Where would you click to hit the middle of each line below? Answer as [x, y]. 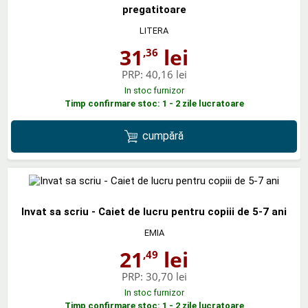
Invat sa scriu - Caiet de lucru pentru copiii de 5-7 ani [154, 211]
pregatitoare [154, 9]
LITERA [154, 30]
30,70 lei [166, 276]
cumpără [163, 136]
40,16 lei [166, 74]
